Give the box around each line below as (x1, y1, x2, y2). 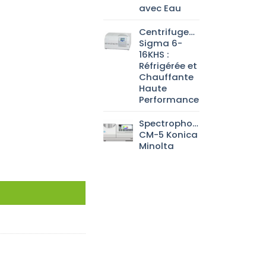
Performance (139, 93, 199, 106)
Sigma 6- (139, 37, 183, 50)
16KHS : (139, 48, 170, 61)
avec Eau (139, 2, 182, 15)
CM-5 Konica (139, 128, 198, 141)
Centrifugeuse (139, 26, 206, 39)
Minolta (139, 140, 175, 153)
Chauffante (139, 71, 194, 84)
